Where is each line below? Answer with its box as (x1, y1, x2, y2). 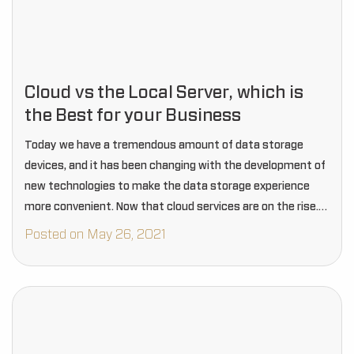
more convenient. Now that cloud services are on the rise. (24, 201, 318, 213)
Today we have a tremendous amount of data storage (24, 140, 303, 151)
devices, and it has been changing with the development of (24, 160, 326, 171)
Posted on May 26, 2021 (24, 228, 166, 241)
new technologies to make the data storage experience (24, 181, 310, 192)
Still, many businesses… (24, 222, 149, 233)
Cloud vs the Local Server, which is (24, 84, 303, 101)
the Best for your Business (24, 107, 241, 124)
